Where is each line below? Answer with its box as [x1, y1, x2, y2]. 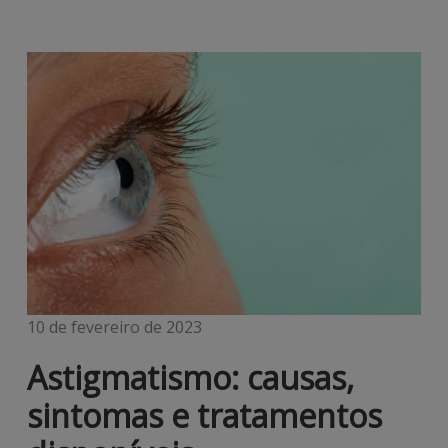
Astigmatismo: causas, [26, 356, 354, 400]
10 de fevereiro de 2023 [26, 316, 202, 339]
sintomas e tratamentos [26, 394, 382, 438]
